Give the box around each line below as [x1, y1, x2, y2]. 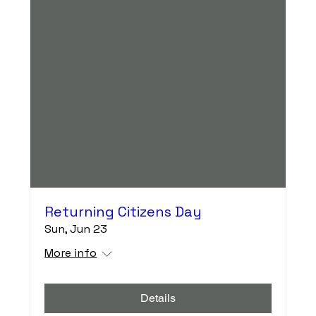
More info [44, 245, 97, 260]
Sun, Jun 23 [44, 221, 108, 236]
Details [140, 291, 176, 305]
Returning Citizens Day [44, 202, 202, 221]
